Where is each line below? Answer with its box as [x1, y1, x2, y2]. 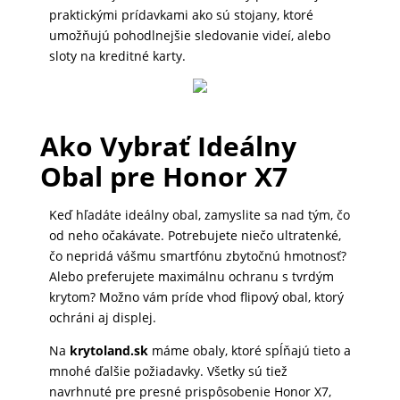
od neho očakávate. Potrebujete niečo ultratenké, [48, 227, 341, 245]
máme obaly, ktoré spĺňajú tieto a [147, 342, 351, 360]
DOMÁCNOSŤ [14, 5, 77, 19]
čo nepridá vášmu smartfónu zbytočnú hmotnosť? [48, 247, 346, 265]
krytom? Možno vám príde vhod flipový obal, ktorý [48, 288, 344, 306]
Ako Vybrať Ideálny [39, 128, 296, 165]
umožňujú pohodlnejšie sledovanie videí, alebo [48, 27, 330, 45]
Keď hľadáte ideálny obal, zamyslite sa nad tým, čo [48, 206, 350, 224]
